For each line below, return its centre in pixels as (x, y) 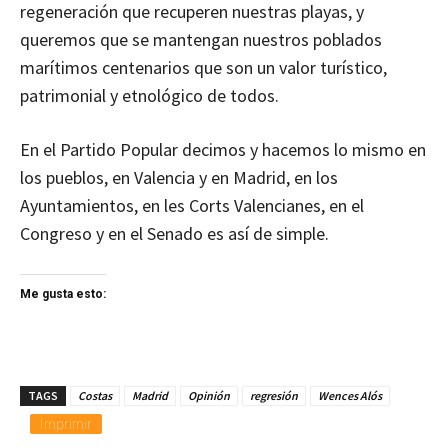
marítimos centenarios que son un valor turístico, (203, 68)
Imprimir (66, 424)
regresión (274, 396)
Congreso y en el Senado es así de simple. (174, 234)
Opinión (209, 396)
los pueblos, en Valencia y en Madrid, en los (179, 178)
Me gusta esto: (63, 294)
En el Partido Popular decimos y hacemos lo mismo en (223, 150)
